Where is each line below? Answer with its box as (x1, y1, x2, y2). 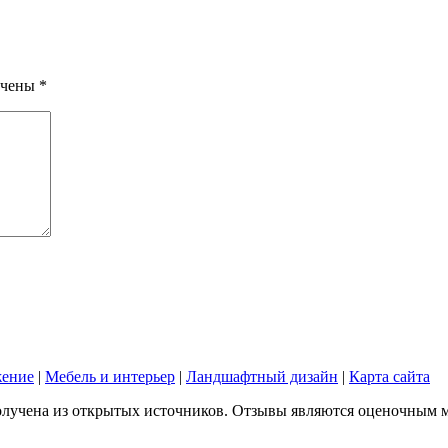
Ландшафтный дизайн (186, 367, 338, 385)
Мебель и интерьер (45, 367, 175, 385)
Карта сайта (349, 367, 430, 385)
